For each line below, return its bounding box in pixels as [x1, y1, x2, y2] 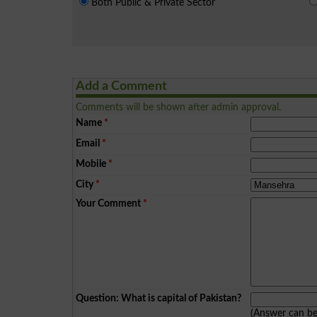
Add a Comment [76, 79, 168, 93]
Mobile [76, 158, 107, 169]
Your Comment [76, 197, 142, 209]
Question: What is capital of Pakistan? [76, 292, 242, 304]
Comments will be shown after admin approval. [76, 101, 282, 113]
